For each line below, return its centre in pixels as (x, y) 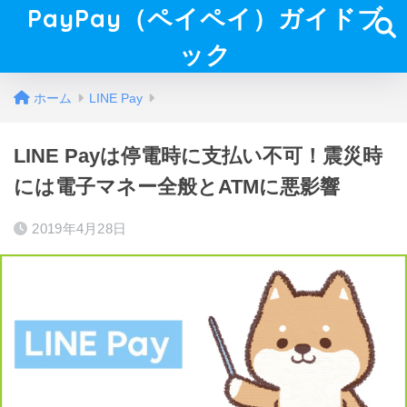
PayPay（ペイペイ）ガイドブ (206, 18)
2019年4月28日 (79, 228)
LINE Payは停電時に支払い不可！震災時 (198, 156)
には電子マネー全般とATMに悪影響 (177, 187)
